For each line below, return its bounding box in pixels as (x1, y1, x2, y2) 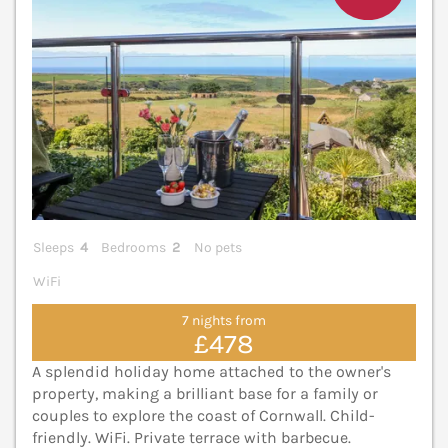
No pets (193, 239, 242, 257)
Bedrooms (101, 239, 167, 257)
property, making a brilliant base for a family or (32, 384, 378, 404)
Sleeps (33, 239, 74, 257)
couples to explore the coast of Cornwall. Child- (32, 406, 375, 426)
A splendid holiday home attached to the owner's (32, 362, 391, 382)
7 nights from (182, 311, 266, 329)
